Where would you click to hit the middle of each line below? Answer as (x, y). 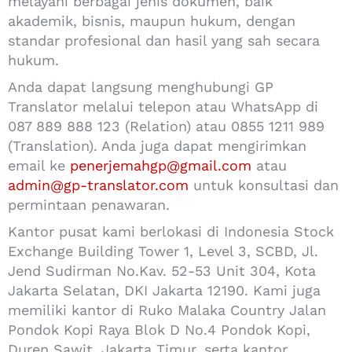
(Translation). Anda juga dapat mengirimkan (157, 145)
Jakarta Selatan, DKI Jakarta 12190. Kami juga (164, 290)
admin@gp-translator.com (98, 185)
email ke (39, 165)
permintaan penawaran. (89, 204)
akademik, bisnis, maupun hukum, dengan (152, 20)
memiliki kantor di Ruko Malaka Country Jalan (167, 310)
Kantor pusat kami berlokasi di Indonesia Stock (171, 231)
